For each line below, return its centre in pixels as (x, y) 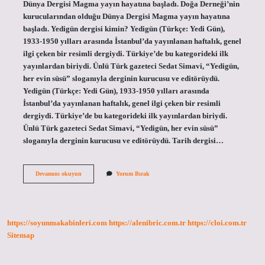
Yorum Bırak (132, 173)
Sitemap (21, 236)
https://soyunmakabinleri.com (57, 223)
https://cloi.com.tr (217, 223)
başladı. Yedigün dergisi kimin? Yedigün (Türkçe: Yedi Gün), (124, 29)
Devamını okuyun (58, 173)
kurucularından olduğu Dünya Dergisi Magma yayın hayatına (126, 16)
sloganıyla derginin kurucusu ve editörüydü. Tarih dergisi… (123, 140)
